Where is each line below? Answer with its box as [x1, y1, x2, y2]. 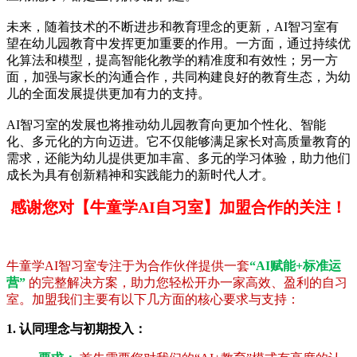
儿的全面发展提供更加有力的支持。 [6, 87, 210, 101]
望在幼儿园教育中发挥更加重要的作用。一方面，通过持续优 [6, 37, 351, 51]
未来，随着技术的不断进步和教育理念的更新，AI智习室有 [6, 20, 339, 34]
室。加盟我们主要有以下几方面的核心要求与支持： [6, 292, 300, 307]
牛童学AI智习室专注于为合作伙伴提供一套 [6, 259, 249, 273]
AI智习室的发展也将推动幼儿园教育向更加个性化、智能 [6, 118, 326, 132]
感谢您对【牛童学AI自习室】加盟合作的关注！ [10, 198, 347, 217]
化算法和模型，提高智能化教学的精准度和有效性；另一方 [6, 53, 338, 68]
